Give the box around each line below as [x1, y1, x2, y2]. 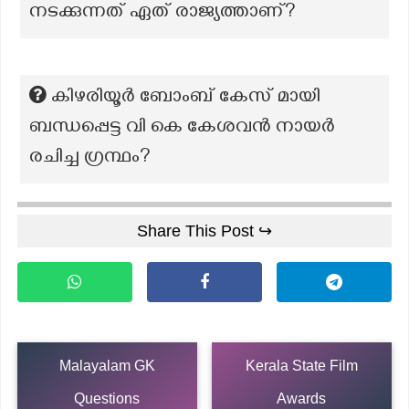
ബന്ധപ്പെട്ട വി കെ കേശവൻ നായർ [29, 116, 335, 142]
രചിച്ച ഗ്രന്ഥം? [29, 146, 151, 172]
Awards [277, 390, 327, 406]
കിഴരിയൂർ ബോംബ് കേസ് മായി [51, 86, 320, 111]
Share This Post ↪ [137, 221, 272, 240]
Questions [74, 390, 141, 406]
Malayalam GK [58, 357, 155, 373]
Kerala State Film [245, 357, 358, 373]
